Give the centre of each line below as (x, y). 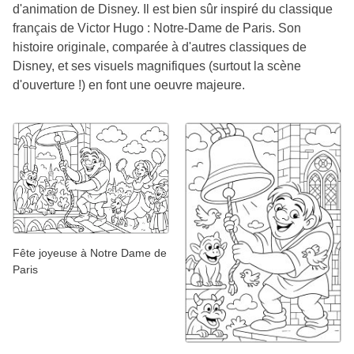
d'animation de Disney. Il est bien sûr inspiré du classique (173, 9)
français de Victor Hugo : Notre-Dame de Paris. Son (157, 28)
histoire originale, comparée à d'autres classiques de (160, 47)
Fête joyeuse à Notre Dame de (90, 252)
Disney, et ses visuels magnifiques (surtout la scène (157, 66)
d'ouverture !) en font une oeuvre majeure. (129, 85)
